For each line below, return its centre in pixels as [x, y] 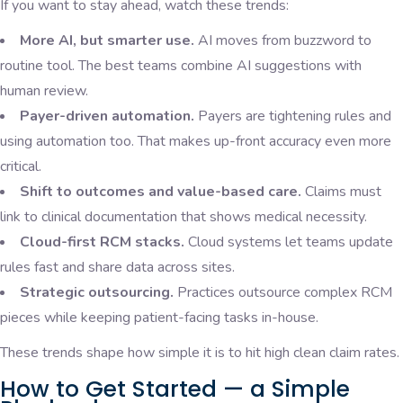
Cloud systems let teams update [291, 242]
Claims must [343, 192]
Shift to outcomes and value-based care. [162, 192]
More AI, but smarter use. [107, 41]
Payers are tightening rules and [293, 116]
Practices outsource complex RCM [285, 293]
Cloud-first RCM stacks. [104, 242]
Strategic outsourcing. [99, 293]
